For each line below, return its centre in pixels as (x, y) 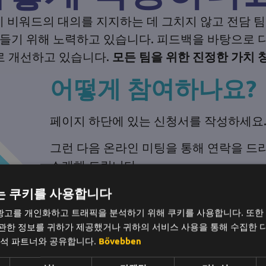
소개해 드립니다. (94, 164)
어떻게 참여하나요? (153, 88)
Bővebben (120, 241)
